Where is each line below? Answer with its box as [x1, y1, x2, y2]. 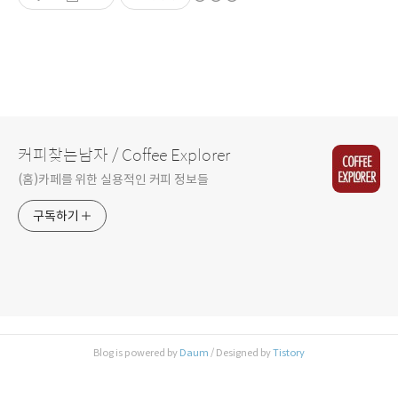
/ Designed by [209, 346, 273, 359]
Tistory [273, 346, 305, 359]
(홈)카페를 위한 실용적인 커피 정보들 [18, 171, 209, 187]
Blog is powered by [93, 346, 179, 359]
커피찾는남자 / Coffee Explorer [18, 145, 230, 165]
